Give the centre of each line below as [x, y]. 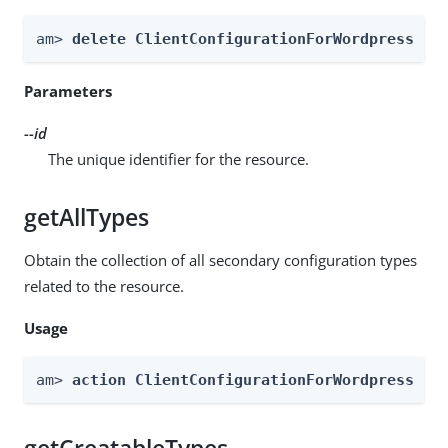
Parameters [68, 90]
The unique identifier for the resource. [178, 158]
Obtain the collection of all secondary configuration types [220, 259]
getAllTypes [86, 217]
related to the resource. [104, 285]
